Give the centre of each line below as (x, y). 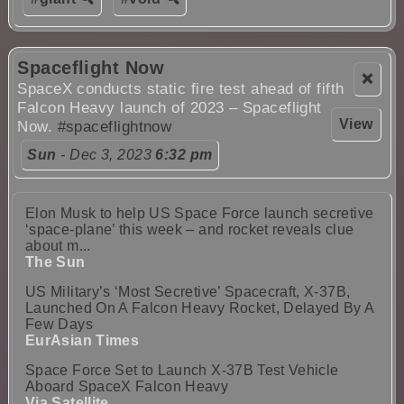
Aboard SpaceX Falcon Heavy (127, 386)
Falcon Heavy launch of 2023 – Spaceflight (170, 107)
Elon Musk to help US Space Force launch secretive (200, 213)
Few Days (59, 324)
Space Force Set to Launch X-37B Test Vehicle (182, 370)
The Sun (55, 262)
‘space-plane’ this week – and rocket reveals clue (190, 229)
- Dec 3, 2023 (106, 154)
